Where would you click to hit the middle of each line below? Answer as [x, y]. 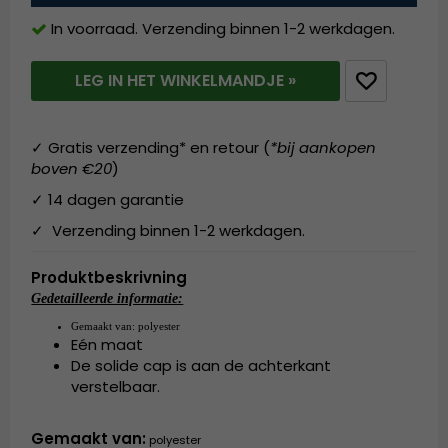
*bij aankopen [323, 147]
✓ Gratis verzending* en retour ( [151, 147]
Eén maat [107, 345]
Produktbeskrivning [109, 277]
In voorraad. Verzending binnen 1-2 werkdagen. [223, 29]
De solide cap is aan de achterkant [201, 366]
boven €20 [72, 168]
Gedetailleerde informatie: [107, 298]
